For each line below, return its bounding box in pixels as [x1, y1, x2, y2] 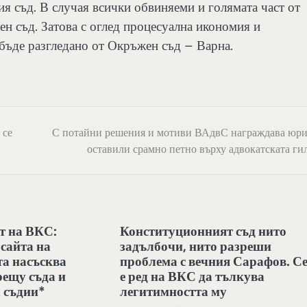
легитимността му [120, 283, 228, 300]
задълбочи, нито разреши [120, 238, 272, 255]
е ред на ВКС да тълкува [120, 268, 265, 285]
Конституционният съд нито [120, 223, 287, 240]
